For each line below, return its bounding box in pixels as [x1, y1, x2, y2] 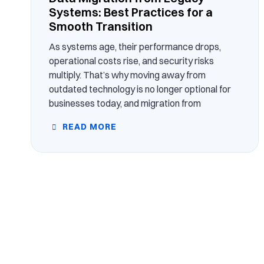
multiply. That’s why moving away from [49, 69, 206, 81]
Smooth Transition [49, 19, 153, 34]
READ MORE [60, 121, 117, 133]
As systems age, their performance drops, [49, 41, 221, 53]
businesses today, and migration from [49, 97, 201, 110]
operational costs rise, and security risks [49, 55, 214, 67]
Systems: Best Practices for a [49, 5, 213, 20]
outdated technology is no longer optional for [49, 83, 231, 95]
